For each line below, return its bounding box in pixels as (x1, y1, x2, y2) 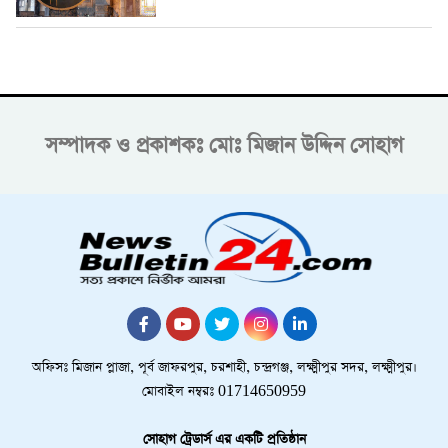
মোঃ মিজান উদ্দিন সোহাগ (209, 130, 403, 160)
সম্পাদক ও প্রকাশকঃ (45, 130, 203, 160)
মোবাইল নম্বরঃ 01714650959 (142, 381, 306, 401)
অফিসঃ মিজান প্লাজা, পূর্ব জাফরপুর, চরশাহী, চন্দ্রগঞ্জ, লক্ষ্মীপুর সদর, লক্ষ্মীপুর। (31, 357, 417, 377)
